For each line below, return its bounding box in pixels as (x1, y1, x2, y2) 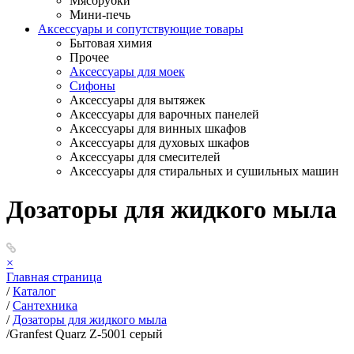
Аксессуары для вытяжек (70, 93, 205, 107)
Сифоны (70, 79, 115, 92)
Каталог (13, 284, 56, 298)
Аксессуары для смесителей (70, 150, 220, 164)
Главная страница (6, 269, 102, 284)
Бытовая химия (70, 36, 152, 50)
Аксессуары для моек (70, 65, 185, 78)
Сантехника (13, 298, 77, 312)
